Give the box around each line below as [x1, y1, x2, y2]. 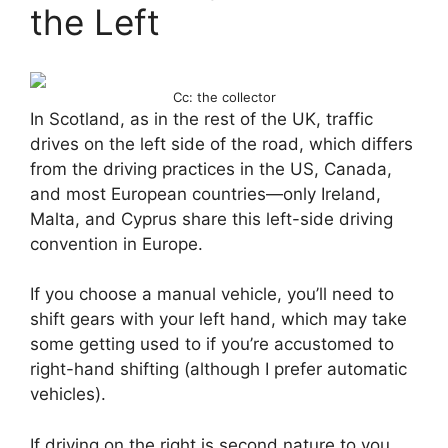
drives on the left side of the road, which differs [30, 133, 413, 154]
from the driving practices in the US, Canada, [30, 158, 392, 179]
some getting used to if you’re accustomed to [30, 334, 394, 355]
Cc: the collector [172, 88, 276, 105]
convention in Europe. [30, 233, 203, 254]
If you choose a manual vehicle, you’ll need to [30, 284, 394, 305]
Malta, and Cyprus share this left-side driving [30, 208, 393, 229]
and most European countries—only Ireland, [30, 183, 381, 204]
